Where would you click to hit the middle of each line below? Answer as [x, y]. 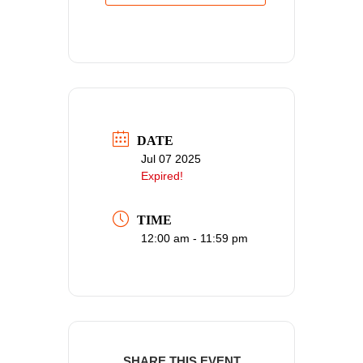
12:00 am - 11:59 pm [194, 239]
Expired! [162, 175]
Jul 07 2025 [171, 158]
